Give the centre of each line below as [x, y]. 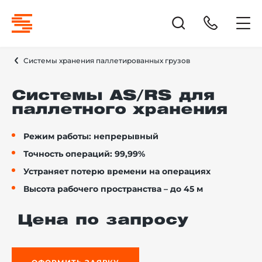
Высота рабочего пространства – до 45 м [113, 189]
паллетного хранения [120, 110]
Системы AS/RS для [113, 96]
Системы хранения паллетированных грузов [107, 61]
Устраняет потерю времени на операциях [117, 171]
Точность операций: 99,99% [84, 154]
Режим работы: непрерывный [91, 136]
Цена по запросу [103, 220]
